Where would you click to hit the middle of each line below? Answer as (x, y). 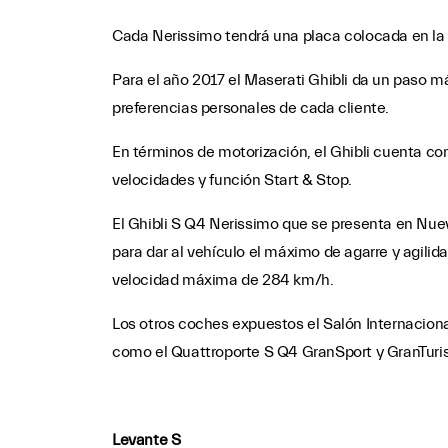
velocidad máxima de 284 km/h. (222, 280)
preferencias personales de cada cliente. (250, 108)
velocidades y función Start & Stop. (231, 180)
